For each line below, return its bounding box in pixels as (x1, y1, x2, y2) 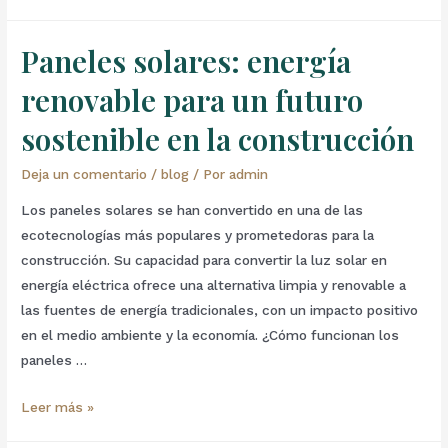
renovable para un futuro (21, 80, 364, 121)
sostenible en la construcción (21, 119, 415, 160)
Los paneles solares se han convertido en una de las (21, 202, 364, 219)
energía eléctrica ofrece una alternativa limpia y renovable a (21, 277, 407, 294)
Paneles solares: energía (21, 41, 352, 82)
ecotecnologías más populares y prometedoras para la (21, 227, 375, 244)
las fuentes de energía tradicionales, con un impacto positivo (21, 302, 419, 319)
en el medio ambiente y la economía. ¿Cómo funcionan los (21, 327, 400, 344)
